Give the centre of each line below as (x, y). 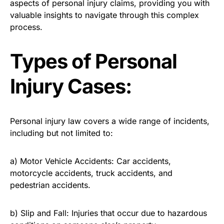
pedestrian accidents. (50, 185)
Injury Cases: (71, 86)
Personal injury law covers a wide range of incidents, (110, 121)
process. (26, 27)
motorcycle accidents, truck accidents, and (91, 173)
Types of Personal (93, 61)
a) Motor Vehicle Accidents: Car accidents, (90, 161)
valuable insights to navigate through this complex (104, 15)
